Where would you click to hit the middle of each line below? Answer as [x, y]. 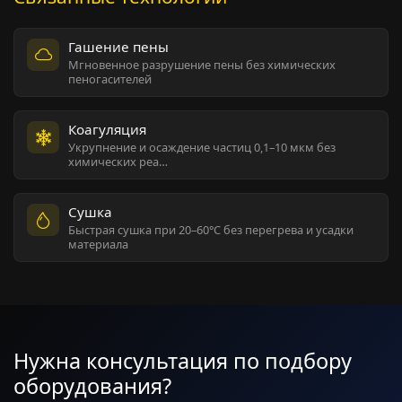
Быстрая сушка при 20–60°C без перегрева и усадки [211, 229]
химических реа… [118, 161]
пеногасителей [110, 79]
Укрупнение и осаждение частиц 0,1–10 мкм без [202, 147]
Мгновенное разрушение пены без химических [202, 64]
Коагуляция [108, 130]
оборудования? [92, 385]
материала [99, 244]
